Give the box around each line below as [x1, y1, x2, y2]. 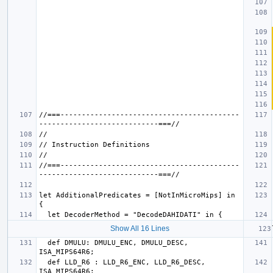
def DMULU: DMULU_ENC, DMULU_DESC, [39, 238, 48, 247]
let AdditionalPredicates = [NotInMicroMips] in [39, 191, 235, 199]
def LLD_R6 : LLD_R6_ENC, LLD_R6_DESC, [39, 258, 48, 266]
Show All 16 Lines [110, 224, 169, 233]
